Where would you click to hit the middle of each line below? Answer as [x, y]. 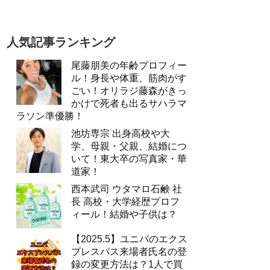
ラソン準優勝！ [50, 116]
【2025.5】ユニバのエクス [129, 239]
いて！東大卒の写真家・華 [129, 159]
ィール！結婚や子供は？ [124, 214]
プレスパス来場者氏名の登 [129, 252]
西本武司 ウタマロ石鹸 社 [127, 189]
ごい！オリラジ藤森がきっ [129, 91]
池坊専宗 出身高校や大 [121, 133]
